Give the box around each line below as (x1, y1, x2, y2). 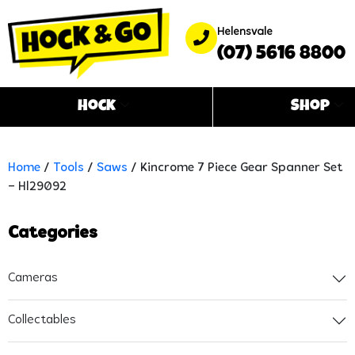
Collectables (8, 314, 76, 327)
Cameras (8, 272, 58, 285)
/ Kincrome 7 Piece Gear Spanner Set (128, 161, 342, 174)
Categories (8, 223, 97, 242)
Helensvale (216, 26, 273, 39)
